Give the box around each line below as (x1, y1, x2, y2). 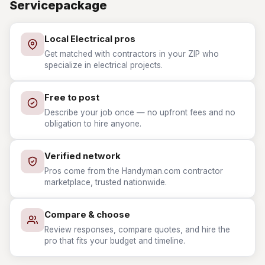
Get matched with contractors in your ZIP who (44, 49, 219, 59)
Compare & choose (44, 209, 130, 220)
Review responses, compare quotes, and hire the (44, 225, 230, 234)
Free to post (44, 92, 99, 103)
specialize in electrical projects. (44, 60, 163, 70)
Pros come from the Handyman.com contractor (44, 166, 223, 176)
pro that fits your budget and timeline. (44, 236, 185, 245)
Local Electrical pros (44, 34, 135, 44)
